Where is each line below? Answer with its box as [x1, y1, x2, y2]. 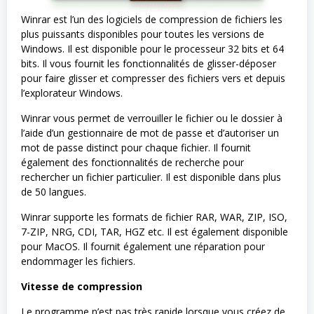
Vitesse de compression [21, 279, 142, 293]
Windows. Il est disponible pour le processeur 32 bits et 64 [21, 41, 284, 55]
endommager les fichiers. [21, 254, 135, 268]
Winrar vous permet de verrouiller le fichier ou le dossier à [21, 111, 282, 125]
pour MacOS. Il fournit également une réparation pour [21, 239, 265, 253]
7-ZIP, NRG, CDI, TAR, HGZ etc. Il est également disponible [21, 224, 288, 238]
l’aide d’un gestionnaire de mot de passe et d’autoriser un [21, 125, 279, 139]
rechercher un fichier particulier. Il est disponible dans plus [21, 170, 281, 184]
